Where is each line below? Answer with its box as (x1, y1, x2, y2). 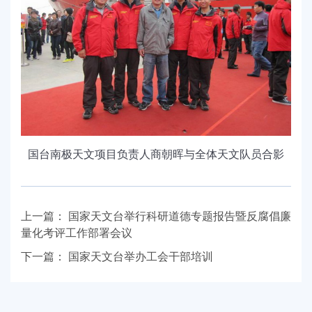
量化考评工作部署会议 (21, 225, 132, 241)
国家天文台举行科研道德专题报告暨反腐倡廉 (68, 208, 291, 224)
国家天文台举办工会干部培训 (68, 249, 213, 265)
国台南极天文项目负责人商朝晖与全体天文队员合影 (28, 146, 284, 162)
